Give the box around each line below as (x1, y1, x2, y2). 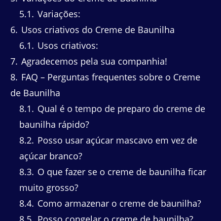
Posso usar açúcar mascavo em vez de (35, 134, 197, 147)
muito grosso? (19, 182, 78, 194)
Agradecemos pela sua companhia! (19, 55, 167, 68)
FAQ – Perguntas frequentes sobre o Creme (19, 71, 200, 83)
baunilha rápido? (19, 118, 89, 131)
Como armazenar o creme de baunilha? (35, 197, 201, 210)
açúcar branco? (19, 150, 82, 162)
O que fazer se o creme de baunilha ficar (35, 166, 206, 178)
